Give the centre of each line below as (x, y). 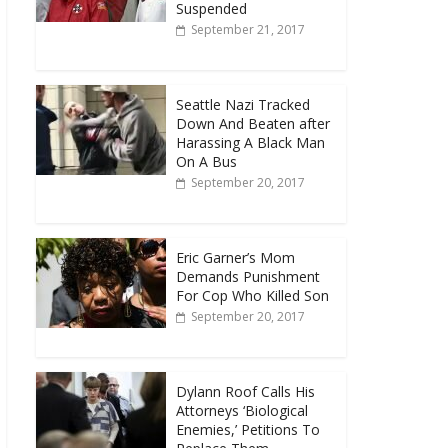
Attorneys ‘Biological (242, 410)
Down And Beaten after (253, 123)
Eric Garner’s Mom (235, 257)
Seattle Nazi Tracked (243, 104)
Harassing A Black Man (250, 142)
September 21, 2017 (248, 29)
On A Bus (206, 161)
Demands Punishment (248, 276)
